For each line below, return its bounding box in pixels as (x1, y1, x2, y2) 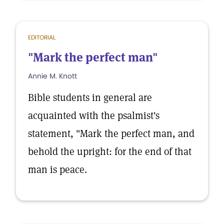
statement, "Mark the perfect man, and (28, 127, 194, 140)
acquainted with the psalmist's (28, 109, 159, 122)
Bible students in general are (28, 91, 152, 104)
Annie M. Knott (28, 71, 77, 81)
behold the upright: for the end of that (28, 145, 191, 158)
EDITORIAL (28, 33, 55, 41)
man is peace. (28, 163, 87, 176)
